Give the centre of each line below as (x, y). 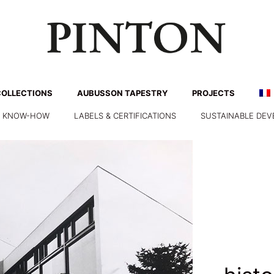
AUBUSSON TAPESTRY (122, 93)
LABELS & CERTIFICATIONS (125, 115)
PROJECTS (213, 93)
